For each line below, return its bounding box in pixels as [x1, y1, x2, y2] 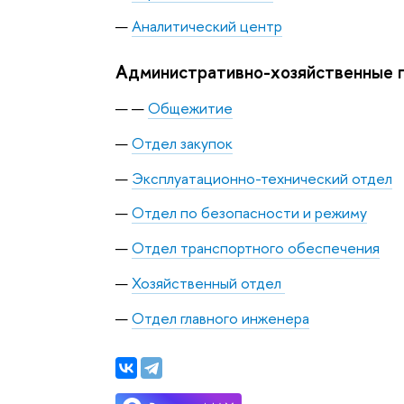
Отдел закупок [131, 132, 233, 153]
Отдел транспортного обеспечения [131, 237, 380, 258]
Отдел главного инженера [131, 307, 309, 328]
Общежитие [147, 97, 233, 118]
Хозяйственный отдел [131, 271, 285, 293]
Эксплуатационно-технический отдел [131, 167, 392, 188]
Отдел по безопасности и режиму [131, 202, 367, 224]
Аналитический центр [131, 15, 282, 37]
